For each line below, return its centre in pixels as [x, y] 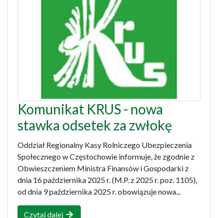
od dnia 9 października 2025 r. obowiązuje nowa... [99, 192]
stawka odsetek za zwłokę [95, 125]
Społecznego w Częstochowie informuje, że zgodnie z [106, 157]
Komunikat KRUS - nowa [90, 109]
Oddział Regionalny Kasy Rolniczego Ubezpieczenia [105, 145]
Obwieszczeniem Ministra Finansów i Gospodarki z [103, 168]
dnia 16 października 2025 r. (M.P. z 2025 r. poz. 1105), [107, 180]
